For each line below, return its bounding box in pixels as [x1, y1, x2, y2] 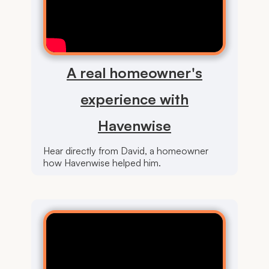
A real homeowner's [67, 63, 202, 82]
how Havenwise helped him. [43, 156, 161, 169]
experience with [80, 89, 189, 108]
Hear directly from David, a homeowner [43, 144, 208, 157]
